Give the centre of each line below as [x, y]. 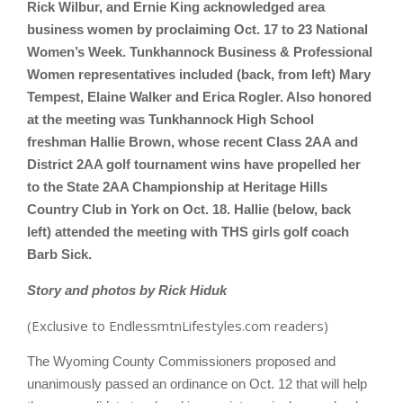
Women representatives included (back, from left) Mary [199, 74]
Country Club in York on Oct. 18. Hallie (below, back [189, 209]
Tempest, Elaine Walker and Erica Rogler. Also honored [199, 97]
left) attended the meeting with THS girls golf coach [188, 232]
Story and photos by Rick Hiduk [127, 290]
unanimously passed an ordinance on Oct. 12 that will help [197, 384]
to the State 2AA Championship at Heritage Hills [177, 187]
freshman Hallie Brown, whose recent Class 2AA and [193, 142]
